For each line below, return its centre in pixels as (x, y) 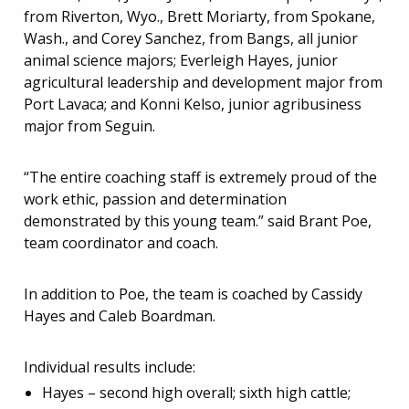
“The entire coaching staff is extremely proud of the (200, 177)
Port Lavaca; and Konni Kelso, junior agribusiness (193, 104)
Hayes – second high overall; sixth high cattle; (196, 392)
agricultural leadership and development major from (203, 82)
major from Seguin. (89, 126)
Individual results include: (110, 367)
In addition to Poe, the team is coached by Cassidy (193, 294)
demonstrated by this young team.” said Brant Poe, (198, 220)
